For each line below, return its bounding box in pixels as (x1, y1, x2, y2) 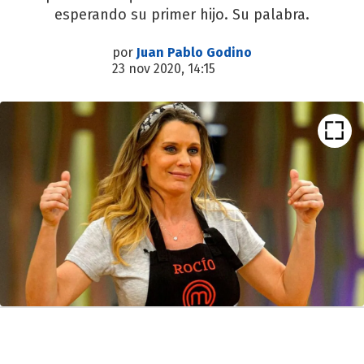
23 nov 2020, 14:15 (112, 61, 215, 76)
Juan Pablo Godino (136, 45, 252, 60)
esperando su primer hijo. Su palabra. (54, 6, 310, 24)
